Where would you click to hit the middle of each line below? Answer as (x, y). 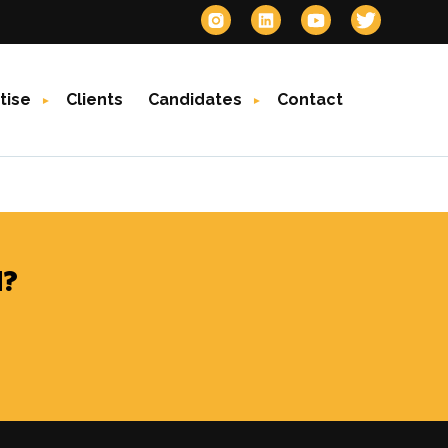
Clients (94, 99)
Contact (309, 99)
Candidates (194, 99)
